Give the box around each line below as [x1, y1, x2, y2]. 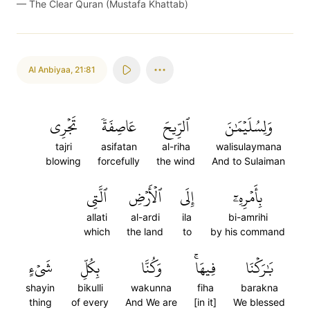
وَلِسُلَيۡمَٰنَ [224, 112, 273, 141]
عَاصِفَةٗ [101, 112, 136, 141]
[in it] [194, 296, 217, 308]
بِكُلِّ [80, 253, 100, 282]
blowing [46, 155, 81, 167]
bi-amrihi [228, 211, 268, 223]
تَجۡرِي [49, 112, 77, 141]
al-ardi [130, 211, 160, 223]
